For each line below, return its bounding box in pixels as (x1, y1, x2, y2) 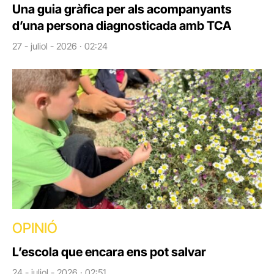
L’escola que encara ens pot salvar (12, 245, 206, 260)
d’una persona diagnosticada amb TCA (12, 18, 231, 33)
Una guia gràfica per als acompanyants (12, 1, 232, 17)
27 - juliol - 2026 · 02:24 (12, 40, 108, 52)
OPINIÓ (12, 220, 57, 237)
